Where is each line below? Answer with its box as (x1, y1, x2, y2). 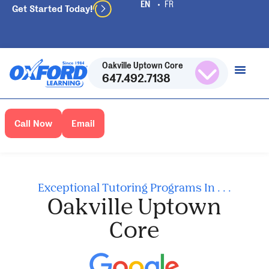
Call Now (14, 116, 52, 130)
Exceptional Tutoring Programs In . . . (37, 180, 231, 194)
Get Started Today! (12, 2, 92, 15)
